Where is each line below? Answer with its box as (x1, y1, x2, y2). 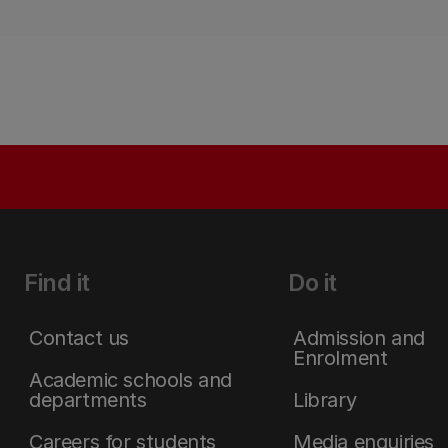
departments (29, 388, 147, 412)
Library (293, 388, 357, 412)
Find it (24, 268, 90, 297)
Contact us (29, 326, 129, 350)
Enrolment (293, 346, 388, 370)
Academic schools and (29, 368, 233, 392)
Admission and (293, 326, 425, 350)
